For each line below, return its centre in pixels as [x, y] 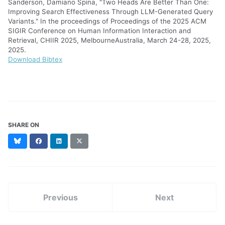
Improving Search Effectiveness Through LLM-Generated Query [110, 11]
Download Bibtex [35, 59]
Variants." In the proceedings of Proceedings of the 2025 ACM [107, 21]
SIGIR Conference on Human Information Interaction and [99, 30]
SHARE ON [24, 125]
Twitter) [94, 158]
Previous [60, 197]
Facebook [55, 140]
